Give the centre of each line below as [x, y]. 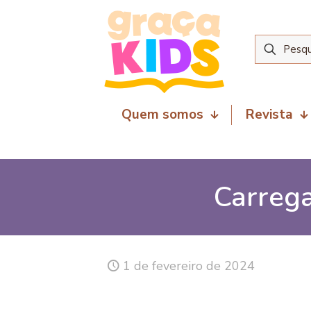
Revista [269, 115]
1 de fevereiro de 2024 [189, 266]
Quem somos [162, 115]
